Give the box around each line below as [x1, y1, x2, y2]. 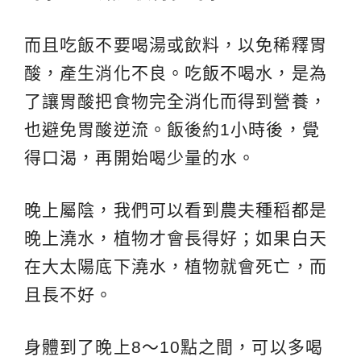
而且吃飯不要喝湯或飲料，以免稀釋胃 [24, 35, 327, 54]
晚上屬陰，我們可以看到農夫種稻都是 [24, 200, 327, 219]
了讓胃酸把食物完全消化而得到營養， [24, 91, 327, 110]
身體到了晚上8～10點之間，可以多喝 [24, 337, 323, 356]
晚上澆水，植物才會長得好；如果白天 [24, 228, 327, 247]
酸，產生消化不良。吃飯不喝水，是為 [24, 63, 327, 82]
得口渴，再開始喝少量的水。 [24, 147, 256, 167]
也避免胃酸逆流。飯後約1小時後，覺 [24, 119, 320, 139]
